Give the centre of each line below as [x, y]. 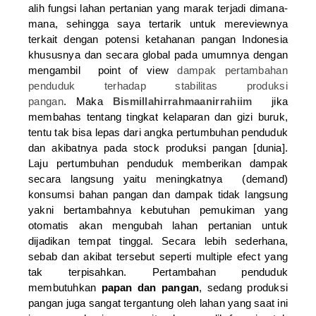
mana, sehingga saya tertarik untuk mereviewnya [158, 23]
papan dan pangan [150, 287]
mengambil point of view [103, 70]
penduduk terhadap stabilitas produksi [158, 85]
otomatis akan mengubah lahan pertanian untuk [158, 225]
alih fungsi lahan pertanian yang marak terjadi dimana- [158, 8]
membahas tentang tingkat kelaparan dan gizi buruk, [158, 116]
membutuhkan [65, 287]
